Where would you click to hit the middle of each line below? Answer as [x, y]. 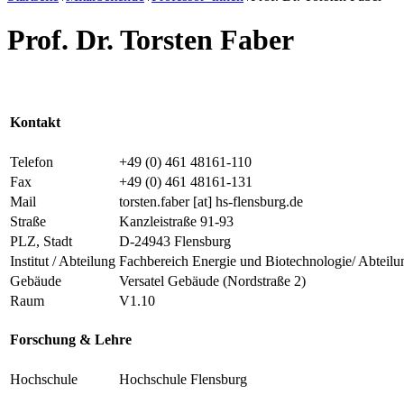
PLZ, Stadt [41, 241]
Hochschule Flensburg [183, 379]
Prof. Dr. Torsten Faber [151, 40]
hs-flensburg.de [259, 201]
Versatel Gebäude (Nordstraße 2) [212, 280]
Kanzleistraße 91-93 [176, 221]
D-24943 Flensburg [175, 241]
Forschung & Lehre [71, 339]
